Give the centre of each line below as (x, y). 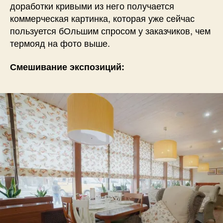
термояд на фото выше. (60, 43)
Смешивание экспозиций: (67, 67)
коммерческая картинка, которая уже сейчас (102, 18)
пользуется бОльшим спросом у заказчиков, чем (110, 30)
